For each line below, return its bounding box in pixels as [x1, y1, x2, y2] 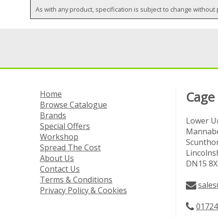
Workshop [40, 131, 78, 143]
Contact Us [40, 163, 80, 175]
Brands [40, 110, 66, 121]
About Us [40, 153, 74, 164]
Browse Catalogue [40, 99, 107, 110]
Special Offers [40, 121, 90, 132]
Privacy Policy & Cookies [40, 185, 127, 196]
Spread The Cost [40, 142, 101, 153]
